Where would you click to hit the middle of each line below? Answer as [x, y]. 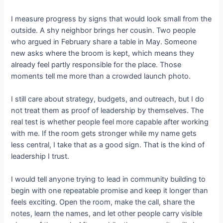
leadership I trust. [40, 156]
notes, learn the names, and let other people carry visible [107, 214]
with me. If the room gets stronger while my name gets [104, 133]
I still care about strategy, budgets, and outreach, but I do [108, 99]
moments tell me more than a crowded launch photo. [101, 76]
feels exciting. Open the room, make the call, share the [103, 202]
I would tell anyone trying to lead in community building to [109, 179]
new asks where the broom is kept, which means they [103, 53]
